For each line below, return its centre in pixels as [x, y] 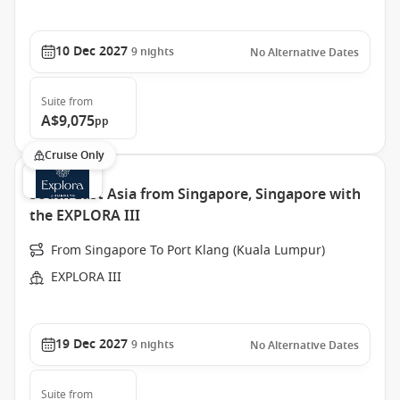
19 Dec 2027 [92, 344]
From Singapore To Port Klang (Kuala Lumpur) [188, 250]
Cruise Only [75, 155]
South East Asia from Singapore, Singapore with [195, 195]
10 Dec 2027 [92, 51]
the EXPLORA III [85, 216]
